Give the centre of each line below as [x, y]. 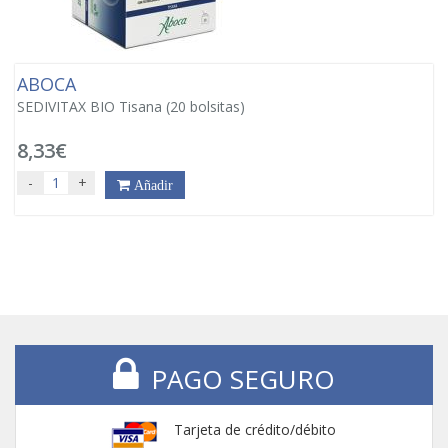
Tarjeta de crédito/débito [255, 429]
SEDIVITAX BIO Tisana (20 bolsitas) [131, 106]
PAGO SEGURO [239, 379]
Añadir [151, 184]
